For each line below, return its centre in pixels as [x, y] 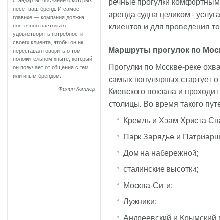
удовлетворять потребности [48, 34]
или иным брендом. [37, 76]
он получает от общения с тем [51, 67]
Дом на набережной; [161, 153]
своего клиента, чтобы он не [48, 42]
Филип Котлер [77, 89]
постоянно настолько [39, 26]
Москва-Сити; [148, 185]
